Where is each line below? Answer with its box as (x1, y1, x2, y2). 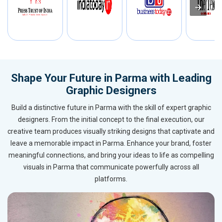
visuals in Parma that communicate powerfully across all (23, 163, 199, 171)
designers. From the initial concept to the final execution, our (17, 115, 205, 124)
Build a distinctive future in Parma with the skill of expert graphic (11, 104, 211, 112)
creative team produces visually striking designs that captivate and (7, 127, 215, 136)
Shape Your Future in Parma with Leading (10, 72, 212, 85)
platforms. (95, 175, 127, 183)
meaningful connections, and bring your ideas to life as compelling (8, 151, 214, 160)
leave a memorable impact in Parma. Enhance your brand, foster (10, 139, 212, 148)
